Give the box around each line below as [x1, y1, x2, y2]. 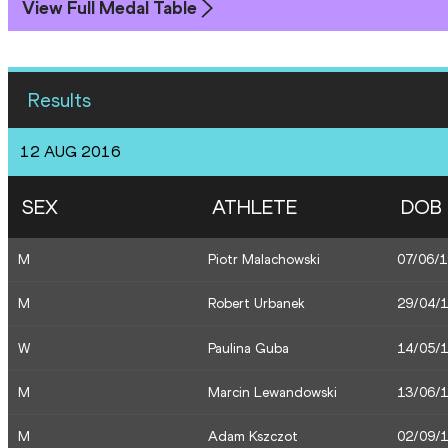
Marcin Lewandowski [207, 384, 337, 402]
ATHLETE [211, 194, 297, 219]
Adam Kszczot [207, 428, 298, 446]
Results [28, 87, 91, 112]
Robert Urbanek [207, 295, 305, 313]
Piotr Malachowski [207, 250, 320, 268]
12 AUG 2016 [20, 141, 121, 161]
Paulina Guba [207, 339, 289, 357]
